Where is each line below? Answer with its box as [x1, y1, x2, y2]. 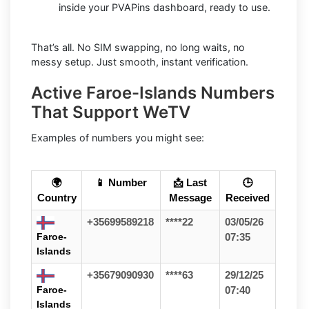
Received [226, 192, 270, 204]
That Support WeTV [31, 102, 190, 123]
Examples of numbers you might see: [31, 132, 204, 144]
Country [37, 192, 77, 204]
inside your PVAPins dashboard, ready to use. [59, 1, 270, 14]
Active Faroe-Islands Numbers [31, 83, 275, 103]
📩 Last [173, 177, 207, 189]
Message [168, 192, 212, 204]
